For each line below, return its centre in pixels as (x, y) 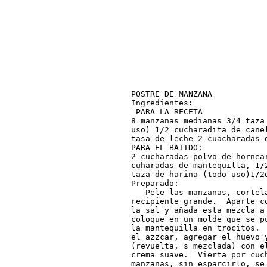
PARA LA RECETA (167, 111)
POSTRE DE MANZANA (171, 94)
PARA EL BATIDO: (167, 147)
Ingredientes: (162, 103)
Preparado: (155, 183)
